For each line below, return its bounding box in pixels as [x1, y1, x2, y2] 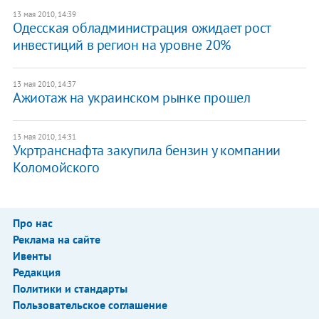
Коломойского [12, 157, 100, 177]
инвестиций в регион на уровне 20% [12, 35, 231, 54]
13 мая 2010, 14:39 [12, 9, 76, 19]
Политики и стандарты [12, 281, 127, 296]
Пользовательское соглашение [12, 297, 167, 312]
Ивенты [12, 248, 51, 263]
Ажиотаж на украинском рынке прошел [12, 88, 251, 107]
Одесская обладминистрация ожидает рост [12, 18, 271, 37]
